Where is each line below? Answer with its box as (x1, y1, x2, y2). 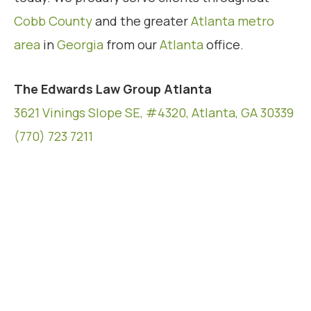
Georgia (57, 36, 103, 53)
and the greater (92, 12, 191, 30)
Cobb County (14, 12, 92, 30)
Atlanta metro (191, 12, 274, 30)
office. (203, 36, 244, 53)
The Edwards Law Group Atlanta (14, 81, 212, 98)
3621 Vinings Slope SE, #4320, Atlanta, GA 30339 (14, 104, 294, 121)
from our (103, 36, 160, 53)
